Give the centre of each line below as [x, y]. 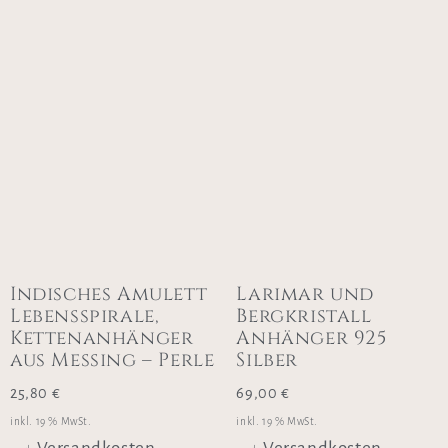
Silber [267, 360]
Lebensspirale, [85, 316]
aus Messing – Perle [112, 360]
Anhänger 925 [311, 338]
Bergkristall [304, 316]
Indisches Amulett [109, 294]
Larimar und [305, 294]
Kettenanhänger [102, 338]
